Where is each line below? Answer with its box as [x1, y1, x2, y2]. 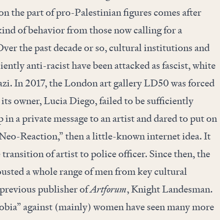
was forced [168, 77, 215, 89]
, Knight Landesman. [126, 183, 213, 195]
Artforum [89, 183, 127, 195]
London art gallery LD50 [64, 77, 169, 89]
